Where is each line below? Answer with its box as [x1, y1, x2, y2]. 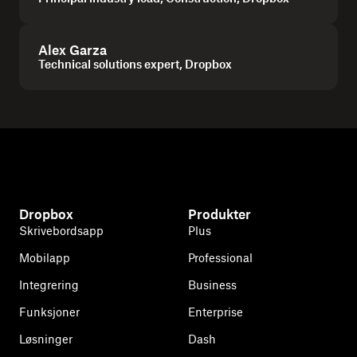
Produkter [188, 206, 251, 222]
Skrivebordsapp [19, 224, 104, 237]
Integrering [19, 278, 79, 292]
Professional [188, 251, 253, 265]
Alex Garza [38, 42, 107, 58]
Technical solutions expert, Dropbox [38, 57, 232, 71]
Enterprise [188, 305, 243, 319]
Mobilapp [19, 251, 70, 265]
